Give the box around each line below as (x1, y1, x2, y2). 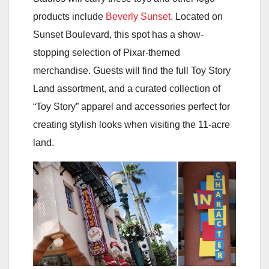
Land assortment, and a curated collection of (33, 83, 220, 94)
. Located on (171, 11, 223, 22)
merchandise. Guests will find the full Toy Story (33, 65, 231, 76)
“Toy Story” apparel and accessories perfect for (33, 101, 230, 112)
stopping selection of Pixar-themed (33, 47, 180, 58)
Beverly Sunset (106, 11, 171, 22)
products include (33, 11, 106, 22)
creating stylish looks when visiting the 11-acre (33, 119, 230, 130)
